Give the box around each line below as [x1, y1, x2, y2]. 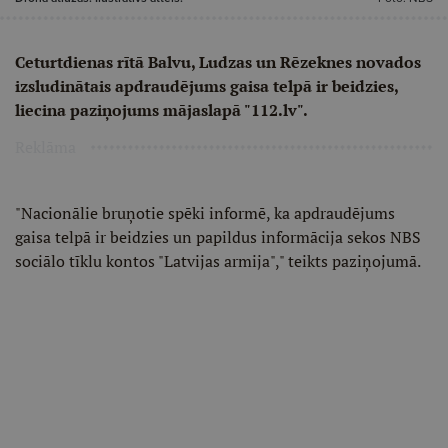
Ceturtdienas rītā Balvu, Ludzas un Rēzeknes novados [15, 51, 421, 73]
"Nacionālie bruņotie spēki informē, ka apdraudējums [15, 202, 395, 224]
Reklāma [15, 136, 76, 158]
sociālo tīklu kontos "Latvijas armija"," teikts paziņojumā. [15, 250, 421, 272]
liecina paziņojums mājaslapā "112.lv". [15, 99, 308, 121]
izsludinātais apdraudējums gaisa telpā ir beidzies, [15, 75, 398, 97]
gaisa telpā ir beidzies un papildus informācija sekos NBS [15, 226, 421, 248]
